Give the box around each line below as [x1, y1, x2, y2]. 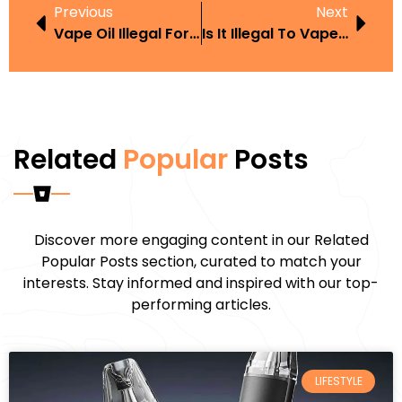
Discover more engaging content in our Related [33, 230, 369, 250]
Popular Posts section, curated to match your [40, 251, 362, 272]
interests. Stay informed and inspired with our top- [23, 273, 379, 293]
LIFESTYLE [314, 373, 363, 389]
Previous [54, 2, 113, 22]
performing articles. [131, 294, 271, 315]
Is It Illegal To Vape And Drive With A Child [337, 23, 348, 44]
